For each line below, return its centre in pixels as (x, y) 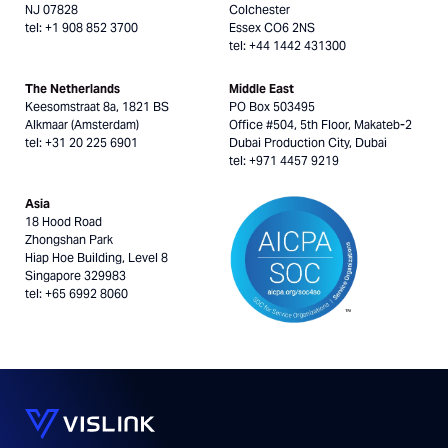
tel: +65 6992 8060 (76, 293)
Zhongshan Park (69, 239)
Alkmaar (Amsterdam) (82, 124)
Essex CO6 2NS (272, 27)
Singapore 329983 (75, 275)
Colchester (259, 9)
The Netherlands (72, 88)
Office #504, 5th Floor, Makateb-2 (320, 124)
